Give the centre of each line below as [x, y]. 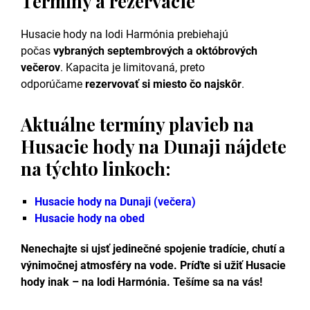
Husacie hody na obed [90, 219]
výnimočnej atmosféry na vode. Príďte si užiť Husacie [153, 266]
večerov [40, 68]
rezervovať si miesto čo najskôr [163, 84]
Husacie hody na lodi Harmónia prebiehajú [125, 35]
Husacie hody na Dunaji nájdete [154, 147]
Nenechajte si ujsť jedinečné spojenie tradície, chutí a [153, 249]
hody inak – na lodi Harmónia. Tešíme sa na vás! [142, 282]
